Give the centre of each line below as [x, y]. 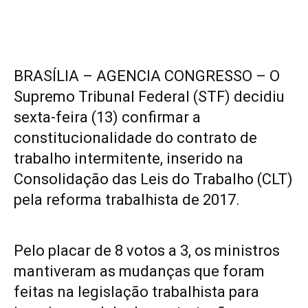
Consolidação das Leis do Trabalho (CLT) [153, 179]
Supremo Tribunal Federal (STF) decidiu [149, 96]
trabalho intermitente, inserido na [129, 158]
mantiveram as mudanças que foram [139, 271]
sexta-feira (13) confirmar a [107, 117]
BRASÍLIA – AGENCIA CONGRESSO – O [147, 76]
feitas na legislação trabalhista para [136, 291]
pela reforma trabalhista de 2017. [127, 199]
